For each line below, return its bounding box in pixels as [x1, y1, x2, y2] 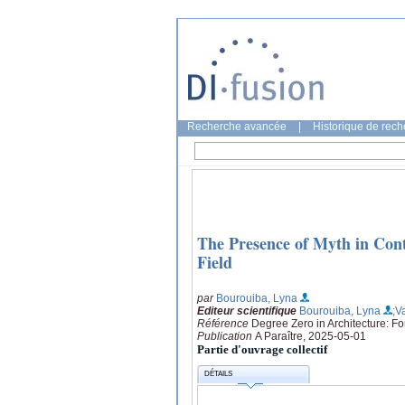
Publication [197, 329, 255, 343]
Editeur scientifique [197, 304, 297, 317]
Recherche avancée [187, 120, 287, 133]
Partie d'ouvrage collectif [197, 342, 327, 356]
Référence [197, 316, 251, 330]
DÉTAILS [204, 370, 233, 379]
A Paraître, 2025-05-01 [255, 329, 366, 343]
